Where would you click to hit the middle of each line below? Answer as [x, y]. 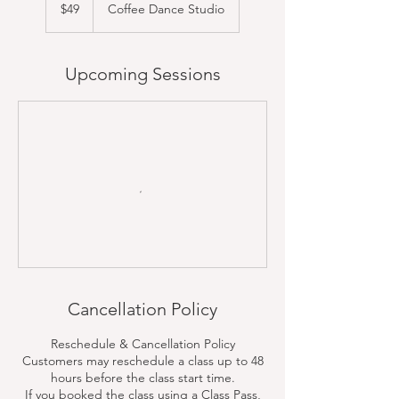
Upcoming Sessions [142, 74]
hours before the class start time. [142, 378]
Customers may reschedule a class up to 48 [142, 361]
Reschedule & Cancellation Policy [142, 344]
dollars [60, 11]
